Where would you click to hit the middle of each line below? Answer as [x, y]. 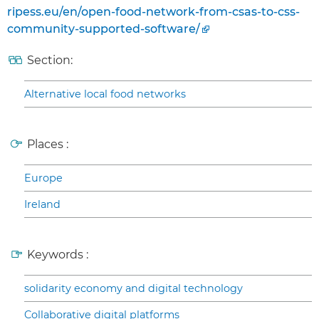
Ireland [42, 205]
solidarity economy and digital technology [134, 289]
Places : [48, 145]
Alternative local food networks [105, 94]
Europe [43, 178]
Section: [50, 61]
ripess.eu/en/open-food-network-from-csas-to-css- [153, 12]
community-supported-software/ [104, 29]
